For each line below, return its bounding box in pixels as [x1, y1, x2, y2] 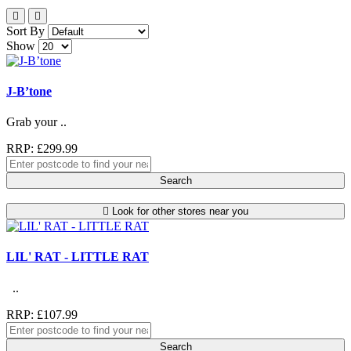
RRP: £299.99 [6, 142, 78, 156]
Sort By [6, 24, 45, 38]
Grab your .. [6, 115, 67, 129]
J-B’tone [6, 84, 52, 98]
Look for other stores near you [112, 205, 248, 218]
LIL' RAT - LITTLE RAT [6, 250, 149, 264]
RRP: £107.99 [6, 307, 78, 321]
